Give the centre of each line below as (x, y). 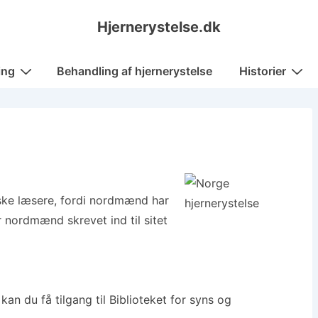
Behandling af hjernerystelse (134, 71)
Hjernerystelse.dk (159, 27)
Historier (262, 71)
